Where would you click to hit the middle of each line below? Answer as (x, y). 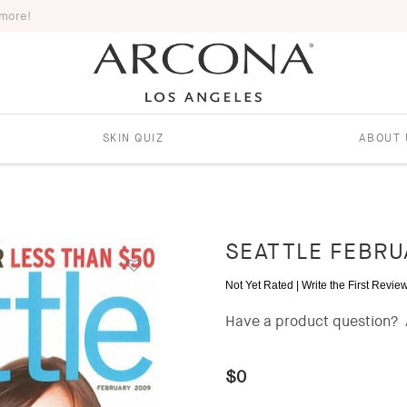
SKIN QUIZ (133, 138)
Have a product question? (311, 321)
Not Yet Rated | (263, 285)
